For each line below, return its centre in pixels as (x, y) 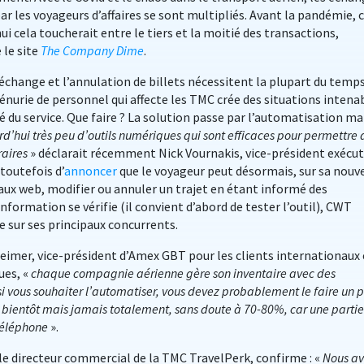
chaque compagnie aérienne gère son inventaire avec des (183, 273)
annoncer (91, 171)
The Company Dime (92, 50)
